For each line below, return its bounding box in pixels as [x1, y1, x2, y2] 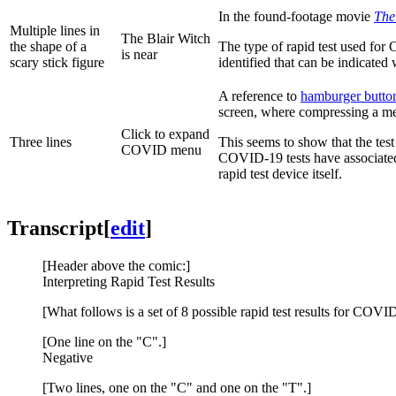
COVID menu [121, 142, 202, 158]
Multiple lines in [10, 23, 100, 39]
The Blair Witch [121, 31, 210, 47]
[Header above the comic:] [42, 257, 190, 273]
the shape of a [10, 39, 87, 55]
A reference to [218, 88, 301, 104]
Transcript [7, 217, 103, 240]
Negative [42, 349, 93, 365]
